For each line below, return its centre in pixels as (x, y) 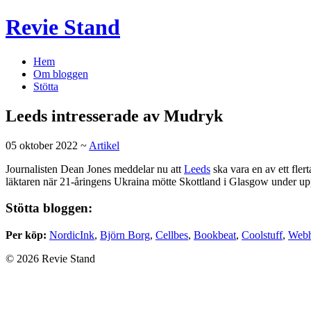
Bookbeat (215, 235)
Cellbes (172, 235)
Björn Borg (125, 235)
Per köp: (26, 235)
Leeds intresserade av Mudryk (114, 116)
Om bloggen (61, 74)
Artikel (104, 145)
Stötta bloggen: (49, 208)
